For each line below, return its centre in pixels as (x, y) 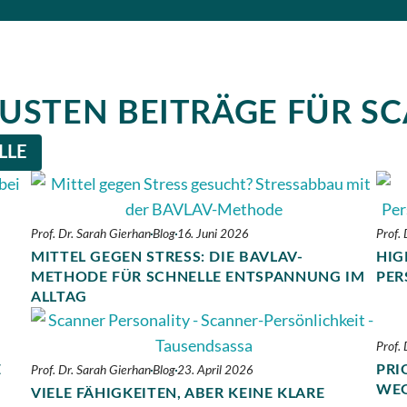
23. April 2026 (215, 370)
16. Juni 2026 (213, 234)
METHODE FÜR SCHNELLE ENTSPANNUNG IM (198, 277)
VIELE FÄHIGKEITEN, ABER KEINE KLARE (178, 393)
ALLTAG (59, 297)
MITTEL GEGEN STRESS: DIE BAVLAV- (167, 257)
